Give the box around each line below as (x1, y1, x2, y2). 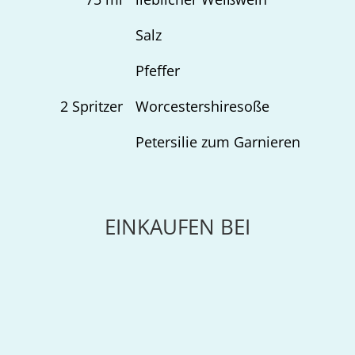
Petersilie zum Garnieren (135, 132, 300, 151)
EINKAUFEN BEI (105, 212, 250, 241)
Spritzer (67, 97, 123, 116)
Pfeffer (135, 61, 180, 80)
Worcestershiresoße (135, 97, 269, 116)
